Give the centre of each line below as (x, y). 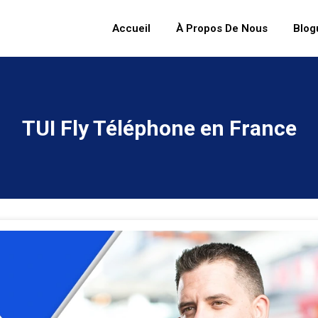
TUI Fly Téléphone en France (159, 128)
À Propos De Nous (222, 28)
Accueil (131, 28)
